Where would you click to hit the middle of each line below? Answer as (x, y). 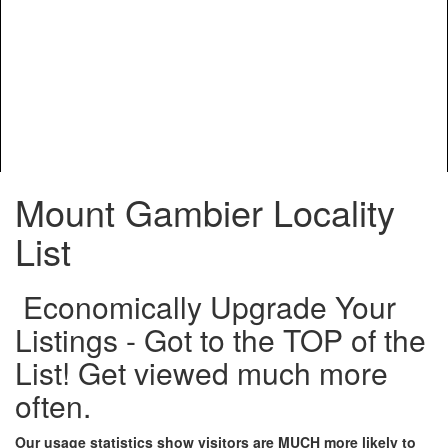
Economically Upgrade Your (205, 306)
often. (53, 405)
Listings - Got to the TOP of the (220, 339)
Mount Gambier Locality (205, 211)
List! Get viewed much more (201, 372)
